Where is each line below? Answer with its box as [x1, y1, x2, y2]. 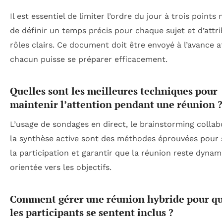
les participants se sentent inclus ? [10, 205, 173, 219]
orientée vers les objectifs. [10, 162, 111, 172]
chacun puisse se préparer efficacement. [10, 54, 167, 64]
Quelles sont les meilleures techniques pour [10, 84, 218, 98]
